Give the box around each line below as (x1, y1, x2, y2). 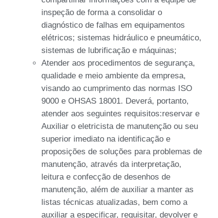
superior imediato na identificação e (41, 134, 170, 144)
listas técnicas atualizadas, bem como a (41, 197, 187, 207)
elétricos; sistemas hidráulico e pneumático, (41, 33, 201, 42)
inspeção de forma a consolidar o (41, 7, 162, 17)
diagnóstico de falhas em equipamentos (41, 20, 185, 30)
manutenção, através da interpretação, (41, 159, 182, 169)
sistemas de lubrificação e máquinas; (41, 45, 177, 55)
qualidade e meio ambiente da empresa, (41, 71, 186, 80)
